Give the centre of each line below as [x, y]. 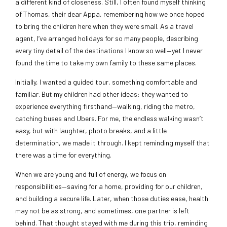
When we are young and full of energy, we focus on [91, 174]
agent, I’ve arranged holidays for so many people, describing [107, 39]
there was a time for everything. [63, 155]
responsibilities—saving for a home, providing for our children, [109, 186]
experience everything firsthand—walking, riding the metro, [105, 106]
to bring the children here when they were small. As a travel [104, 26]
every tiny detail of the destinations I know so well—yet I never [109, 51]
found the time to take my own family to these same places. [106, 63]
